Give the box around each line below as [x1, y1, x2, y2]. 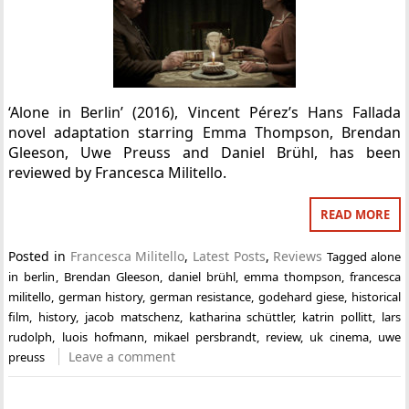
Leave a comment [68, 347, 176, 365]
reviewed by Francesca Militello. [8, 162, 227, 183]
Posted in [8, 246, 70, 265]
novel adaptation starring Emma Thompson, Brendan [8, 121, 401, 142]
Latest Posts [193, 246, 266, 265]
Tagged [326, 247, 371, 265]
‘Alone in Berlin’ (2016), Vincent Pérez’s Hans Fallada [8, 101, 401, 122]
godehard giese [257, 288, 345, 305]
